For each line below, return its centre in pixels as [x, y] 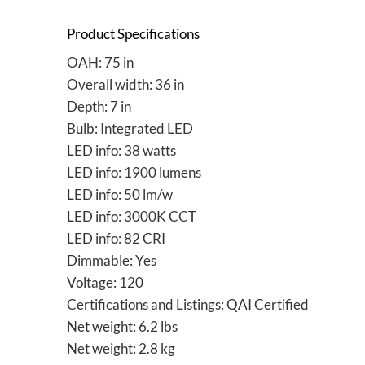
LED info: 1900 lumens [134, 173]
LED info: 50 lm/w [120, 195]
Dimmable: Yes [112, 261]
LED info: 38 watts [121, 151]
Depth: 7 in [99, 107]
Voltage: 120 [105, 283]
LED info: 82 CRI [116, 239]
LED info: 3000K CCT [132, 217]
